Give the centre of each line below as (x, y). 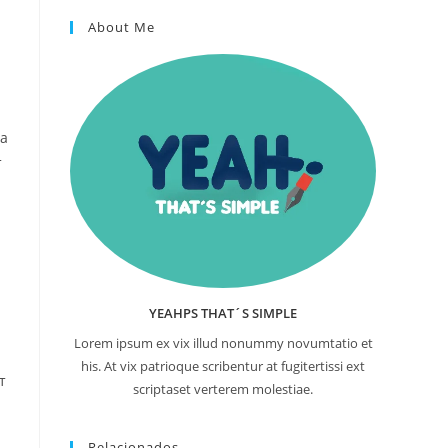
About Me (121, 26)
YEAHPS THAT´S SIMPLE (223, 312)
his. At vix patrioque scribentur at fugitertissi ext (223, 365)
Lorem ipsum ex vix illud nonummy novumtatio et (223, 342)
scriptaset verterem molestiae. (223, 388)
